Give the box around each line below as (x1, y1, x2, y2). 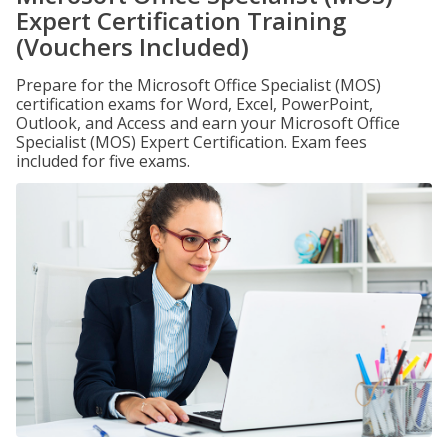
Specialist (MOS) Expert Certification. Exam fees (16, 131, 367, 153)
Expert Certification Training (16, 4, 346, 37)
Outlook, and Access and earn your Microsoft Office (16, 112, 400, 134)
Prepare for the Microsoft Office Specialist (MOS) (16, 74, 381, 96)
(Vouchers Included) (16, 30, 249, 63)
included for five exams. (16, 150, 190, 172)
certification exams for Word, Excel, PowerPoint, (16, 93, 373, 115)
